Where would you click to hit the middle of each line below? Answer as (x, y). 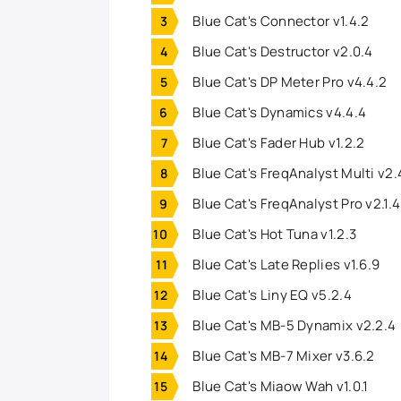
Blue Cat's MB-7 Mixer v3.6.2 (282, 355)
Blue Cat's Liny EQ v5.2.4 (271, 294)
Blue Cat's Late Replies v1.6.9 (285, 264)
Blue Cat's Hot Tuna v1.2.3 (273, 234)
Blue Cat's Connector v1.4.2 (280, 21)
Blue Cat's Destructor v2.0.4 (283, 51)
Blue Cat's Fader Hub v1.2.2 (277, 142)
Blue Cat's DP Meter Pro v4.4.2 (290, 81)
